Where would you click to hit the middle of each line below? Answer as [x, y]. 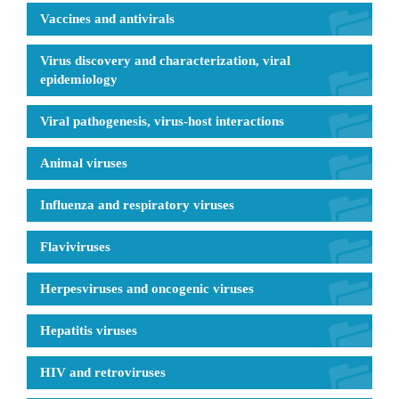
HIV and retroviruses [103, 372]
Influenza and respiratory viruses [137, 204]
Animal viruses [84, 163]
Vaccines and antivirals [107, 18]
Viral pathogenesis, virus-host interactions [162, 121]
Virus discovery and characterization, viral [165, 60]
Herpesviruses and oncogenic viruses [147, 288]
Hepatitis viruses [89, 330]
